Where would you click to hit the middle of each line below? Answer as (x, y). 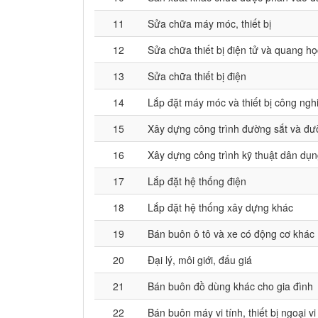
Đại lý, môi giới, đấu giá (200, 260)
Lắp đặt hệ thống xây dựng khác (220, 207)
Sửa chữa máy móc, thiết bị (209, 23)
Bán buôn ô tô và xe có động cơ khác (231, 234)
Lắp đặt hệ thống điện (197, 181)
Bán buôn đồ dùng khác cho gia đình (230, 286)
